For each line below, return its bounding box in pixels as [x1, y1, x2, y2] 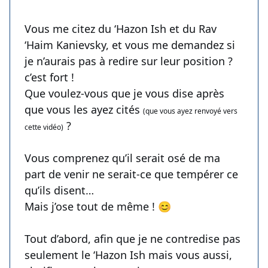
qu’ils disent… [25, 183, 94, 198]
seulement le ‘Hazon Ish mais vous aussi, [25, 248, 232, 263]
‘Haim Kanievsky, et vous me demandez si [25, 38, 235, 53]
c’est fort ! [25, 70, 74, 85]
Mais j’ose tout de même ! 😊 [25, 199, 171, 214]
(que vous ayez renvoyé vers [143, 106, 237, 117]
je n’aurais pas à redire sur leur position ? [25, 54, 233, 69]
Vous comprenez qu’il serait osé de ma [25, 151, 220, 166]
